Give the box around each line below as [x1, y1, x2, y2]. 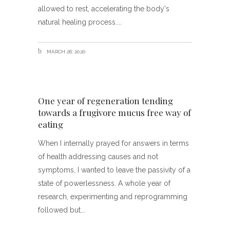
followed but [38, 205, 81, 214]
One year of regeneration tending [38, 94, 173, 106]
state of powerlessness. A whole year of [38, 179, 170, 187]
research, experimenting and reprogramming [38, 192, 187, 201]
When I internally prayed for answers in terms [38, 139, 189, 147]
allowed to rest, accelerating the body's [38, 5, 169, 13]
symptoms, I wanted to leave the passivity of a [38, 165, 190, 174]
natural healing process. [38, 18, 117, 27]
